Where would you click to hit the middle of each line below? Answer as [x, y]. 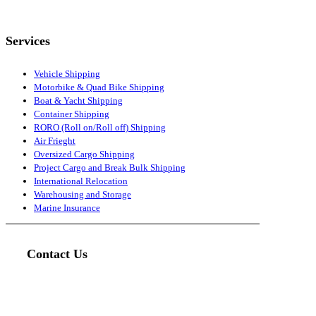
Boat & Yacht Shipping [78, 101]
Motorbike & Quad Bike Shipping [99, 87]
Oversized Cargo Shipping [84, 154]
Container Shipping [72, 114]
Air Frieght [55, 141]
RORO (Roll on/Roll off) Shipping [100, 128]
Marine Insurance [67, 208]
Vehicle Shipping [67, 74]
